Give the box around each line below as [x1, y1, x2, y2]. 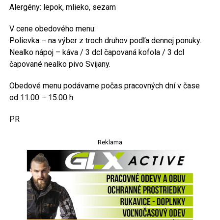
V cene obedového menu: [9, 24, 96, 34]
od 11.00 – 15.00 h [9, 93, 73, 103]
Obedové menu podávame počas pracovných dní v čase [9, 81, 200, 91]
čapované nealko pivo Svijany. [9, 59, 110, 69]
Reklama [97, 138, 122, 146]
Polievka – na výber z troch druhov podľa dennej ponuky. [9, 36, 201, 46]
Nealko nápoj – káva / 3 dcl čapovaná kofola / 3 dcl [9, 48, 184, 57]
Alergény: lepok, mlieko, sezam [9, 2, 116, 12]
